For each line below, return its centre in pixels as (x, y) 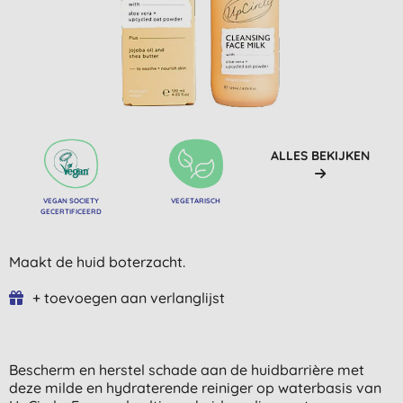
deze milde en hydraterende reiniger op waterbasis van (195, 387)
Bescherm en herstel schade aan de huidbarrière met (187, 369)
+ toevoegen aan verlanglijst (129, 297)
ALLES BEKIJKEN (320, 155)
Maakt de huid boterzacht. (97, 261)
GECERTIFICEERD (72, 211)
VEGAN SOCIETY (72, 200)
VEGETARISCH (196, 200)
